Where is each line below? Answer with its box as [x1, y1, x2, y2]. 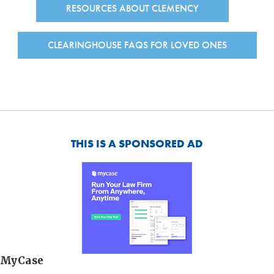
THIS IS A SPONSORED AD [71, 136, 203, 150]
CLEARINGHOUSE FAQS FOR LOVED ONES [47, 38, 227, 51]
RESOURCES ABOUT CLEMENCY [66, 2, 199, 15]
